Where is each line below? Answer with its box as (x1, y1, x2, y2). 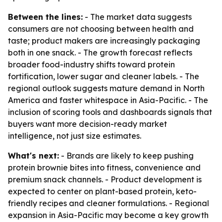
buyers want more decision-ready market (8, 119, 167, 129)
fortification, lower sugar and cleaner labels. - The (8, 71, 199, 81)
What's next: (8, 151, 59, 161)
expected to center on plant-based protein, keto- (8, 186, 197, 196)
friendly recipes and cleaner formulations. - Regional (8, 198, 209, 208)
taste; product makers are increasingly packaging (8, 36, 200, 46)
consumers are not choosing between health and (8, 24, 194, 34)
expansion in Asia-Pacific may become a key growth (8, 210, 209, 220)
